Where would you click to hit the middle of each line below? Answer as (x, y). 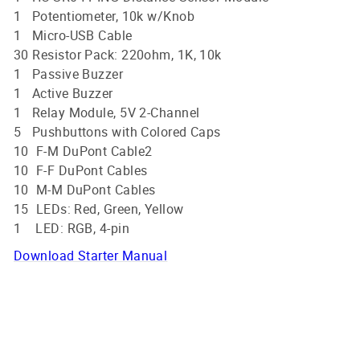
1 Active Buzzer (63, 93)
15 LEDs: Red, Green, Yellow (99, 209)
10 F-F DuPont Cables (81, 170)
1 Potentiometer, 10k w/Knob (104, 16)
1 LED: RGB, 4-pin (72, 228)
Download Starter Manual (91, 255)
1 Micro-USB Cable (73, 35)
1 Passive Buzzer (69, 74)
